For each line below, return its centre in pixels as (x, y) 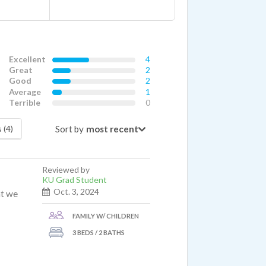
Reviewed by (66, 169)
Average (25, 91)
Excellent (27, 59)
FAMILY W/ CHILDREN (105, 216)
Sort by (69, 129)
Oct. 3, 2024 (76, 191)
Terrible (25, 102)
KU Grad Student (75, 179)
